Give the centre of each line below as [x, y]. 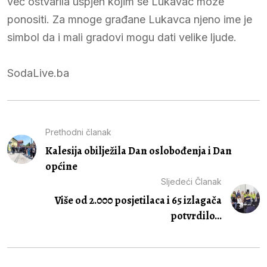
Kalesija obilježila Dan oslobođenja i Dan [138, 150]
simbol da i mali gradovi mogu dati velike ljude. [122, 37]
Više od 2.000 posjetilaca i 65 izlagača [139, 200]
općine [61, 166]
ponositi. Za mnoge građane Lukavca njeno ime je [130, 19]
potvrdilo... [196, 215]
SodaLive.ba [38, 73]
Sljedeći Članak [192, 181]
